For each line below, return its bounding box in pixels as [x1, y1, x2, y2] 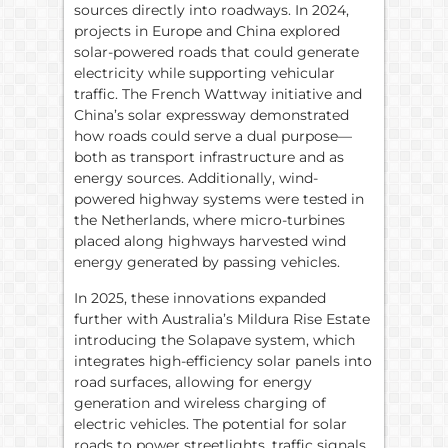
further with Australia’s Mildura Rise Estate [74, 309, 370, 328]
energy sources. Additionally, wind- [74, 169, 318, 188]
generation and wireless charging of [74, 393, 326, 412]
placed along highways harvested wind [74, 232, 346, 251]
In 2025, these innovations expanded [74, 288, 326, 307]
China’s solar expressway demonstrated [74, 106, 349, 125]
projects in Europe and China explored [74, 22, 340, 41]
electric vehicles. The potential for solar [74, 414, 347, 433]
